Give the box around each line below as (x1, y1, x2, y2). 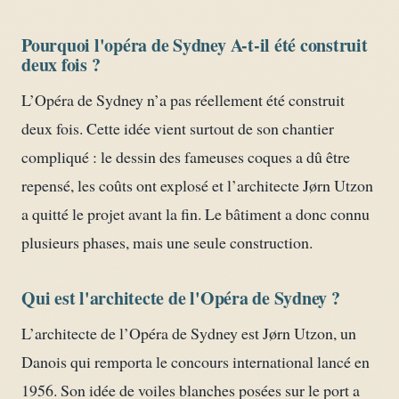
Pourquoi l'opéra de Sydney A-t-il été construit (21, 31, 368, 58)
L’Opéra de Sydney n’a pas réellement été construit (21, 88, 345, 110)
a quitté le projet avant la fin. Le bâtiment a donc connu (21, 202, 370, 224)
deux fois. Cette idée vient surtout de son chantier (21, 117, 334, 139)
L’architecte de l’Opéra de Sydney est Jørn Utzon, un (21, 322, 356, 344)
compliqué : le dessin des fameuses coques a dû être (21, 145, 350, 167)
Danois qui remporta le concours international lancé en (21, 350, 370, 372)
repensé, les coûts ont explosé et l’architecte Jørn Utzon (21, 174, 373, 196)
